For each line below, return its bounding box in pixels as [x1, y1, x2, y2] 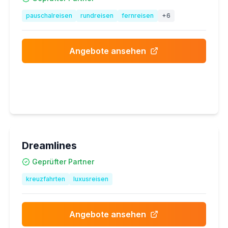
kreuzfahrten [25, 175, 65, 183]
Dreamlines [21, 139, 77, 152]
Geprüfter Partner [32, 157, 94, 166]
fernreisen [121, 12, 154, 19]
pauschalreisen [25, 12, 72, 19]
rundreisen [80, 12, 113, 19]
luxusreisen [73, 175, 108, 183]
